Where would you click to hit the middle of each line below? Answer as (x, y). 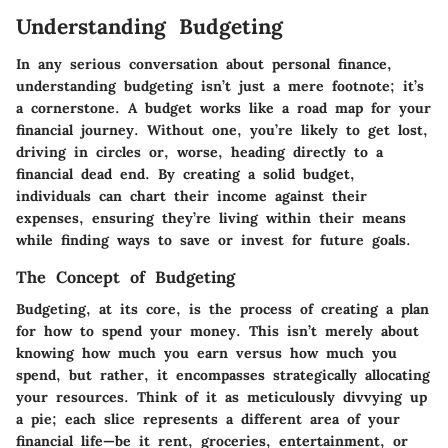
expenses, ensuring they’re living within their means (211, 218)
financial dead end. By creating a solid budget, (185, 174)
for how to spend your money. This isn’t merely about (217, 331)
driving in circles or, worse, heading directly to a (199, 152)
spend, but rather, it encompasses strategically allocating (223, 375)
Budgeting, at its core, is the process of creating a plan (222, 309)
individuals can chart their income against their (191, 196)
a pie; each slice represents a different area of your (208, 419)
